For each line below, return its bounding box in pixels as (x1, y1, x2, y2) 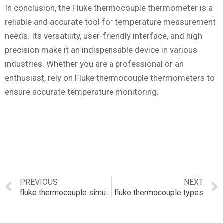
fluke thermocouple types (114, 188, 203, 198)
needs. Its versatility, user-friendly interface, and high (5, 30, 202, 41)
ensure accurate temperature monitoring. (5, 86, 159, 97)
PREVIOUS (20, 177, 58, 187)
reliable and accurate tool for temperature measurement (5, 16, 216, 27)
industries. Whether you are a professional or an (5, 58, 184, 69)
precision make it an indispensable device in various (5, 44, 197, 55)
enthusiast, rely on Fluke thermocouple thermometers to (5, 72, 215, 83)
